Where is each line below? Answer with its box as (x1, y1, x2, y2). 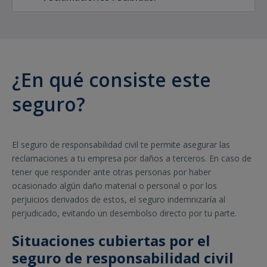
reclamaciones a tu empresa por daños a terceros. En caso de (12, 153, 252, 164)
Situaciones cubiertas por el (12, 231, 210, 251)
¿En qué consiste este (12, 66, 211, 92)
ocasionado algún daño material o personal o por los (12, 180, 217, 192)
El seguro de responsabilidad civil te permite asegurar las (12, 139, 230, 151)
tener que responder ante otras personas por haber (12, 166, 211, 178)
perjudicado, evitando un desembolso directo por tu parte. (12, 207, 237, 219)
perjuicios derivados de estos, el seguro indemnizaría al (12, 194, 225, 206)
